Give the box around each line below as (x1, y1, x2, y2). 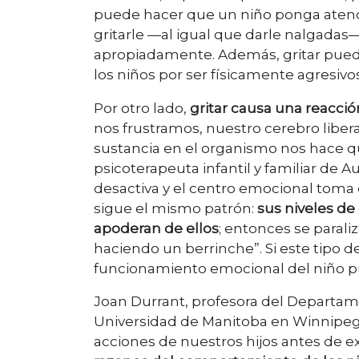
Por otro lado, (94, 99, 190, 116)
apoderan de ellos (94, 220, 219, 236)
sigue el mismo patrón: (94, 200, 257, 216)
